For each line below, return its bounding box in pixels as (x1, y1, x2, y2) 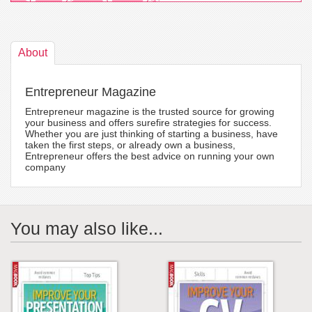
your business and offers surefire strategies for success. (25, 117, 272, 129)
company (25, 162, 65, 173)
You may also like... (10, 219, 163, 239)
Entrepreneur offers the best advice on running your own (25, 150, 274, 162)
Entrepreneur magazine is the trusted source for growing (25, 106, 274, 118)
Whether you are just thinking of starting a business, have (25, 128, 278, 140)
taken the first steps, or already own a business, (25, 139, 235, 151)
